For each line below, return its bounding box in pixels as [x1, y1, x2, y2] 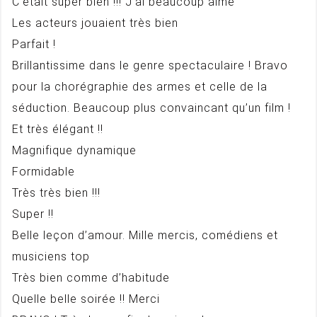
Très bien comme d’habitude [12, 271, 170, 284]
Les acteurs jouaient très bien [12, 16, 178, 30]
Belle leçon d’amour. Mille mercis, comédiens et [12, 229, 278, 242]
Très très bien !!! [12, 186, 100, 200]
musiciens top [12, 250, 90, 263]
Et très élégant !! [12, 122, 103, 136]
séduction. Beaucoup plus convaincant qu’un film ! [12, 101, 291, 115]
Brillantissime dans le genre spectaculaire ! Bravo [12, 59, 288, 72]
